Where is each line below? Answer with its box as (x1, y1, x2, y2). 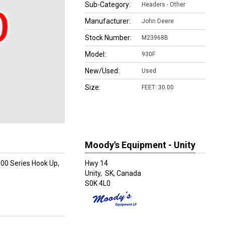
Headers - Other (142, 1, 185, 8)
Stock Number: (85, 34, 132, 42)
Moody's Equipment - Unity (85, 139, 195, 150)
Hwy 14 (85, 159, 108, 167)
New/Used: (85, 67, 120, 75)
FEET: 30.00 (142, 84, 174, 91)
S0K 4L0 (85, 179, 110, 187)
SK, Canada (105, 169, 141, 177)
